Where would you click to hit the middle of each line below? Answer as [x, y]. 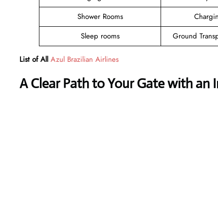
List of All [34, 59]
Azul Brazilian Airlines [85, 59]
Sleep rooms [100, 36]
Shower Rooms [100, 16]
